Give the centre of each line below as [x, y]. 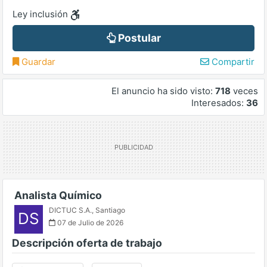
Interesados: [219, 103]
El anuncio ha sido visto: [163, 91]
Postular [138, 38]
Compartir [232, 62]
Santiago [110, 210]
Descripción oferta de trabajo [87, 243]
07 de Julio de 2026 [89, 223]
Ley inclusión [41, 14]
